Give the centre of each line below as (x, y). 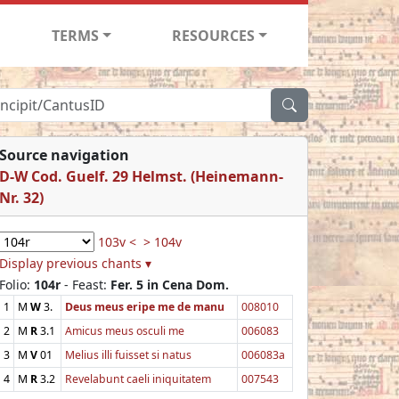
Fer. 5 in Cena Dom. (170, 284)
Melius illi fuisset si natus (128, 354)
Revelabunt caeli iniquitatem (138, 379)
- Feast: (85, 284)
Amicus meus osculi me (125, 330)
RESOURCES (214, 35)
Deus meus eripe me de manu (145, 306)
